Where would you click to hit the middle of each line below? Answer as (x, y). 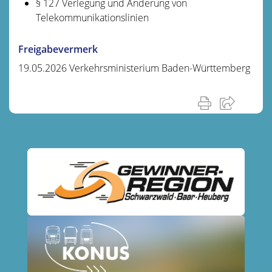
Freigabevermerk (58, 49)
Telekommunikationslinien (92, 17)
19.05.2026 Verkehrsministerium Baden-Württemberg (134, 68)
